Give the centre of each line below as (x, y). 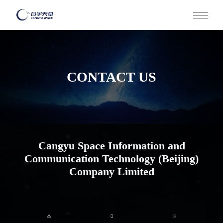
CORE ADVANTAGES (111, 196)
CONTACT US (111, 77)
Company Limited (111, 172)
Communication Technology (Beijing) (111, 159)
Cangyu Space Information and (111, 146)
